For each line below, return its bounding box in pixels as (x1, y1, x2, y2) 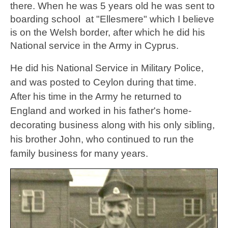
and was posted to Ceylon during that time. (10, 77, 196, 88)
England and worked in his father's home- (10, 105, 191, 117)
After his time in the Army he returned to (10, 91, 182, 102)
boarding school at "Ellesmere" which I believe (10, 14, 214, 25)
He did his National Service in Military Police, (10, 63, 204, 74)
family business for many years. (10, 148, 148, 159)
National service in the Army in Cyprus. (10, 40, 179, 51)
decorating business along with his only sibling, (10, 120, 215, 131)
